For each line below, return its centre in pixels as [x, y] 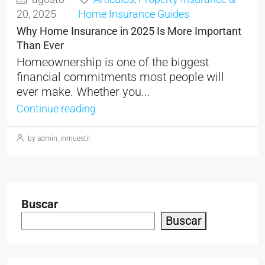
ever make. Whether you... [83, 91]
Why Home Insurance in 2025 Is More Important [129, 31]
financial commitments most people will [120, 77]
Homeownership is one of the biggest [113, 62]
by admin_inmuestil [58, 138]
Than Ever [40, 45]
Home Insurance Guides [133, 14]
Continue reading [56, 109]
